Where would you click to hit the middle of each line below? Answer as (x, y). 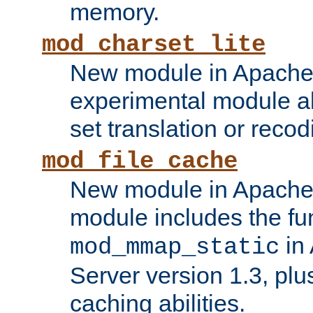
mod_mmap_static (175, 248)
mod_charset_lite (154, 45)
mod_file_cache (140, 162)
